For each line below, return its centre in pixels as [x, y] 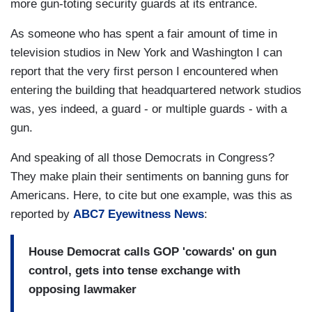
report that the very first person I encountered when [144, 72]
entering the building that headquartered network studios [156, 91]
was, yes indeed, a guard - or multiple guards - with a [149, 109]
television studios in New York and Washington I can [146, 53]
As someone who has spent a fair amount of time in [144, 34]
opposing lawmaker [83, 289]
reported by [42, 214]
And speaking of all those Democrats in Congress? [142, 158]
